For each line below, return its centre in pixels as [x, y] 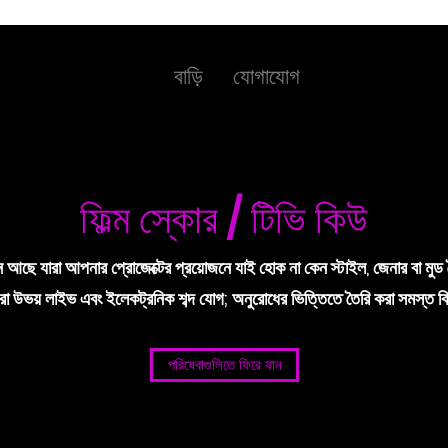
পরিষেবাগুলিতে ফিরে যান [224, 364]
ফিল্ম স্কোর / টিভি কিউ [224, 219]
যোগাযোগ [266, 76]
